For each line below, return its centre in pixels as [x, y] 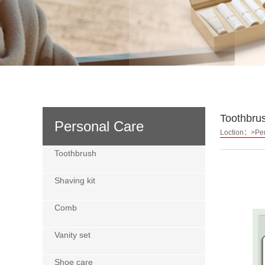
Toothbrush [75, 153]
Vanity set [72, 235]
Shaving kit [75, 180]
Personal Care [99, 126]
